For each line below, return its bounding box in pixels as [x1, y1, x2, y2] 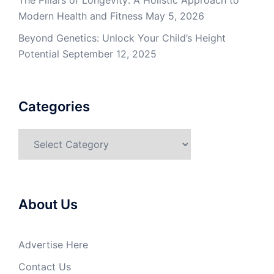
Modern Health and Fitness [18, 10, 143, 22]
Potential [18, 48, 59, 60]
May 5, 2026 [146, 10, 204, 22]
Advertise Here [18, 239, 88, 251]
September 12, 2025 [62, 48, 157, 60]
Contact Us [18, 261, 71, 273]
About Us [18, 196, 78, 212]
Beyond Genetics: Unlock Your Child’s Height [18, 32, 226, 44]
